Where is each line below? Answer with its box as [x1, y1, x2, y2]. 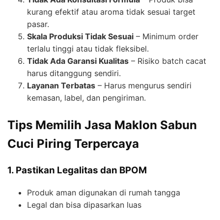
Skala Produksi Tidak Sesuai [27, 31, 134, 42]
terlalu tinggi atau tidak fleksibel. [27, 44, 149, 54]
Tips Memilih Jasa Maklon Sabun [7, 118, 197, 133]
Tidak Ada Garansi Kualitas [27, 56, 129, 66]
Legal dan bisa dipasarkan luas [27, 200, 141, 210]
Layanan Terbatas [27, 81, 95, 91]
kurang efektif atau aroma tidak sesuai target [27, 7, 195, 17]
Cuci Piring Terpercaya [7, 137, 139, 151]
